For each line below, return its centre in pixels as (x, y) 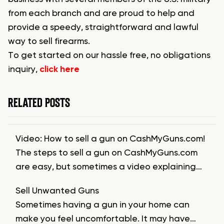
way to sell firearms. (49, 42)
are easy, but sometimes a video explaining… (109, 167)
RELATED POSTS (39, 103)
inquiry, (24, 70)
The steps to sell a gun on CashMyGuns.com (106, 153)
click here (59, 70)
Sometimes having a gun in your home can (102, 205)
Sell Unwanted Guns (57, 191)
